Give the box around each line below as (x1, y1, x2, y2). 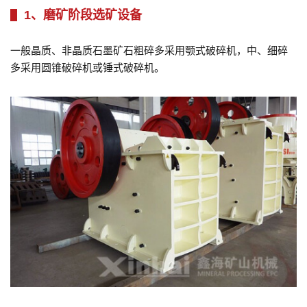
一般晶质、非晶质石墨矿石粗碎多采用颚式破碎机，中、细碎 (10, 44, 288, 56)
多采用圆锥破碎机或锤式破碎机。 (10, 61, 164, 73)
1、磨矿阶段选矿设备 (24, 8, 142, 22)
